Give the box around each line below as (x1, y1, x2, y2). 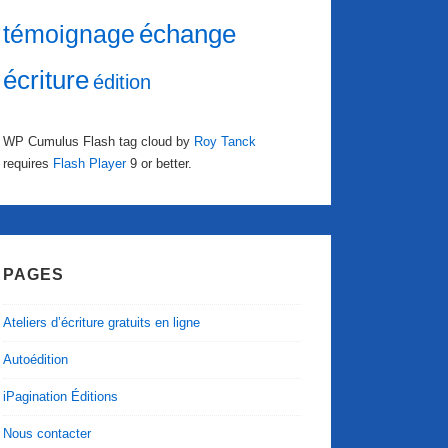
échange (139, 19, 237, 50)
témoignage (3, 21, 136, 49)
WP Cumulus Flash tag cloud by (3, 134, 195, 150)
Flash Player (53, 156, 127, 172)
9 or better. (126, 156, 193, 172)
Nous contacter (3, 425, 92, 441)
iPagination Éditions (3, 388, 119, 404)
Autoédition (3, 351, 69, 367)
